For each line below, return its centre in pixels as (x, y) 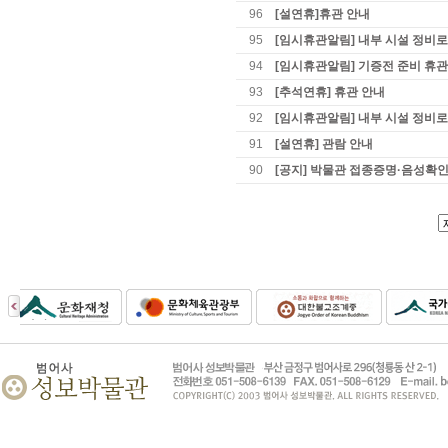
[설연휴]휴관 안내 (322, 14)
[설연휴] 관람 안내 (324, 144)
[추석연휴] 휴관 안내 (330, 92)
